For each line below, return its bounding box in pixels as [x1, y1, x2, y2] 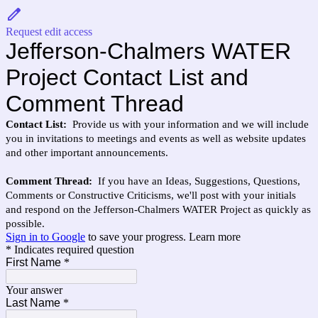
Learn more [189, 231, 241, 243]
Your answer [6, 284, 62, 296]
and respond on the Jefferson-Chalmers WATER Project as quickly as [6, 204, 311, 215]
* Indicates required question [6, 243, 134, 256]
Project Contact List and [6, 65, 248, 90]
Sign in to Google [6, 231, 85, 243]
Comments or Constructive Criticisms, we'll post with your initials [6, 190, 296, 201]
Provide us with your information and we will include [70, 119, 309, 130]
